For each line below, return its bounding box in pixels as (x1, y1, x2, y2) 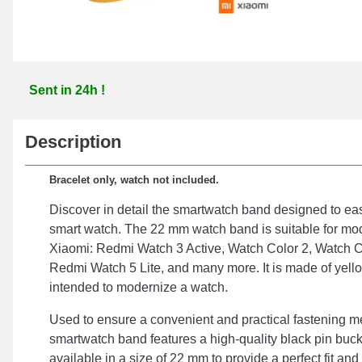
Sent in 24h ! (29, 83, 105, 97)
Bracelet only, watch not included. (49, 174, 219, 186)
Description (25, 132, 121, 152)
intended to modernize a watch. (49, 280, 228, 294)
